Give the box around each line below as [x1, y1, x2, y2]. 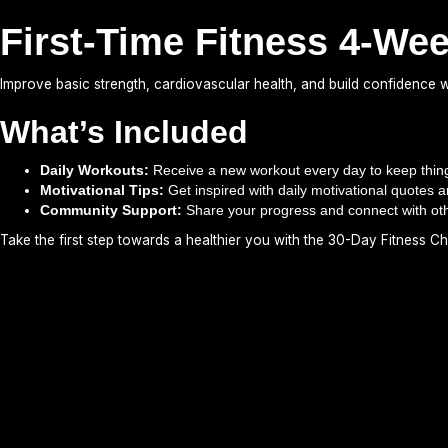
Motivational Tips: [40, 182, 164, 198]
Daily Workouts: [40, 162, 149, 178]
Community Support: [40, 202, 182, 218]
